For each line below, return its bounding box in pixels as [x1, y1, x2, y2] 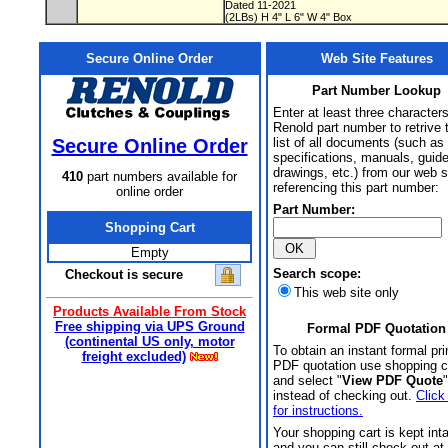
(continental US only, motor [64, 334, 235, 349]
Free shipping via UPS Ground [54, 319, 245, 334]
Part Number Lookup [312, 83, 441, 98]
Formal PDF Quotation [307, 321, 446, 336]
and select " [273, 373, 342, 388]
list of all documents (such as [273, 135, 444, 150]
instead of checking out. [273, 388, 416, 403]
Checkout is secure [65, 267, 183, 282]
